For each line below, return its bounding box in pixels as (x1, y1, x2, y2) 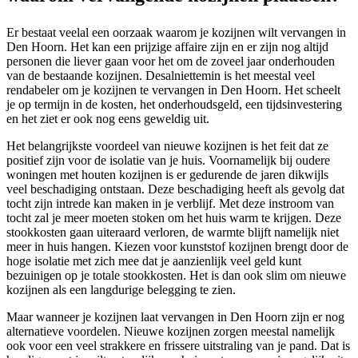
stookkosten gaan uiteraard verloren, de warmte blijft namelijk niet (6, 225, 339, 240)
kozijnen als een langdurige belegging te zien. (6, 283, 236, 297)
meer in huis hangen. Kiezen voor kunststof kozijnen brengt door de (6, 240, 348, 254)
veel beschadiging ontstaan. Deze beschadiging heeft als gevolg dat (6, 182, 344, 197)
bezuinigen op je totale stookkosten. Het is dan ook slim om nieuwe (6, 268, 346, 283)
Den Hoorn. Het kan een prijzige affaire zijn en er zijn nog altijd (6, 40, 328, 54)
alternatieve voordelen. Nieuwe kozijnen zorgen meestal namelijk (6, 324, 335, 339)
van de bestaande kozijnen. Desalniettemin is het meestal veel (6, 69, 315, 83)
